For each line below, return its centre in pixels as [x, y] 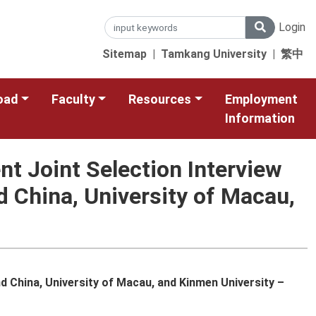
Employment [261, 99]
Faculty [73, 99]
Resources [160, 99]
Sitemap [124, 54]
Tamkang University [214, 54]
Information [260, 118]
